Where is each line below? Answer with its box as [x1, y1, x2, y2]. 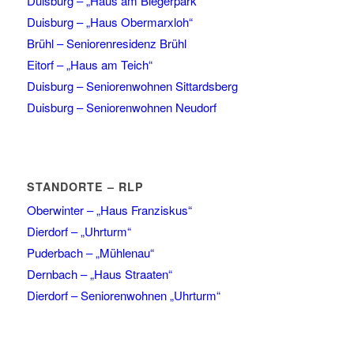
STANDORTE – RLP [26, 179, 144, 195]
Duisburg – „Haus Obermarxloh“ [26, 13, 193, 31]
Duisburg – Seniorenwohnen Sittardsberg [26, 77, 238, 95]
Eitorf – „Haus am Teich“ [26, 56, 153, 73]
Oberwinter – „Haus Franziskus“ [26, 201, 192, 219]
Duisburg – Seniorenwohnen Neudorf [26, 99, 217, 116]
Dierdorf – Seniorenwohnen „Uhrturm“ [26, 287, 220, 304]
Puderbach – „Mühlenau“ [26, 244, 154, 262]
